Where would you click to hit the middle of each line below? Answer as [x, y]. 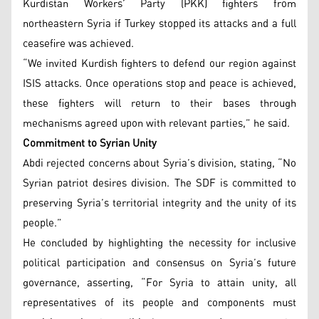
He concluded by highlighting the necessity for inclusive [159, 243]
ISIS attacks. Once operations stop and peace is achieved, [159, 83]
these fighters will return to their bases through [159, 103]
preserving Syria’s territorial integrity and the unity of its [159, 203]
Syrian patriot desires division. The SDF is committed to [159, 183]
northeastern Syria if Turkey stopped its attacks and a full [159, 23]
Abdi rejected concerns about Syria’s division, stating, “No [159, 163]
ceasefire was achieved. [78, 43]
